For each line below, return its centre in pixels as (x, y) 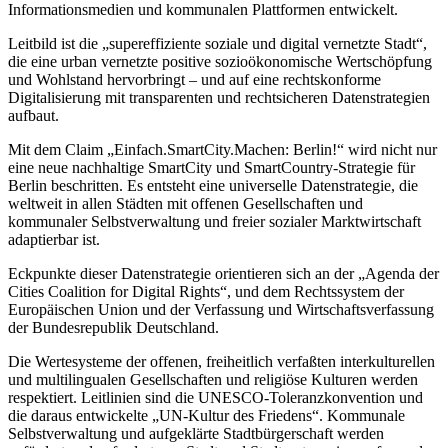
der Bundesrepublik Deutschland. (113, 328)
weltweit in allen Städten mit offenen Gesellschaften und (185, 204)
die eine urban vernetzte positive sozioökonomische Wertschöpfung (220, 62)
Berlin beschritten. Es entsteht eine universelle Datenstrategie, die (213, 186)
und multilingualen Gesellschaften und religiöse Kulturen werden (213, 380)
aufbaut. (33, 116)
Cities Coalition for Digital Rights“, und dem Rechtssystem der (206, 292)
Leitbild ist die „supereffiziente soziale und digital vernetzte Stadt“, (217, 44)
